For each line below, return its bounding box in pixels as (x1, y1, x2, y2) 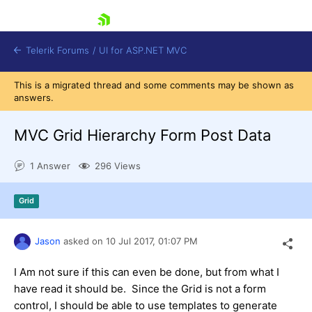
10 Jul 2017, (106, 235, 158, 247)
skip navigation (14, 31, 94, 45)
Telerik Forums (23, 45, 89, 56)
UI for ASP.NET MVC (99, 45, 187, 56)
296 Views (95, 160, 141, 172)
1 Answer (30, 160, 70, 172)
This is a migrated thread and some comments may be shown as (14, 79, 294, 91)
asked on (61, 235, 106, 247)
